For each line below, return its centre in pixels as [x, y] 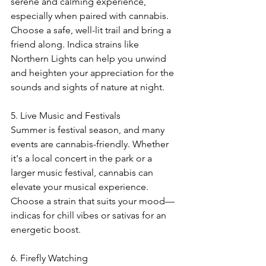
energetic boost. [46, 230]
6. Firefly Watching [49, 258]
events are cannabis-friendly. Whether [91, 144]
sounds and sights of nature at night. [88, 87]
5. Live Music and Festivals [66, 116]
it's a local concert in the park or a [83, 159]
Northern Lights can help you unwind [90, 59]
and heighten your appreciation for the [94, 73]
